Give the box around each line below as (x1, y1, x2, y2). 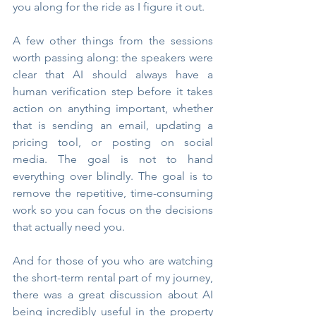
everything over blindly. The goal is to (13, 169, 213, 183)
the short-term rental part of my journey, (13, 271, 213, 285)
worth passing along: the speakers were (13, 51, 213, 65)
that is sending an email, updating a (13, 119, 213, 133)
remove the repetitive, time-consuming (13, 186, 213, 200)
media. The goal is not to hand (13, 152, 213, 166)
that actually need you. (13, 220, 125, 234)
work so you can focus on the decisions (13, 203, 213, 217)
